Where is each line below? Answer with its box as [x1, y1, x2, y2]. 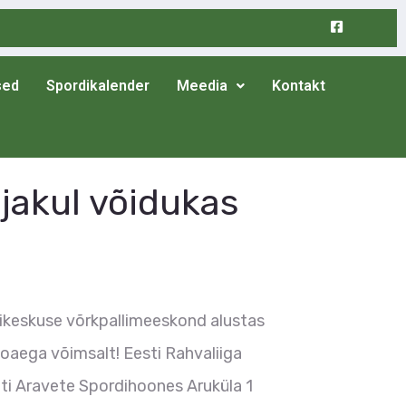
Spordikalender [46, 77, 150, 94]
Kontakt [272, 77, 326, 94]
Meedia [177, 77, 228, 94]
